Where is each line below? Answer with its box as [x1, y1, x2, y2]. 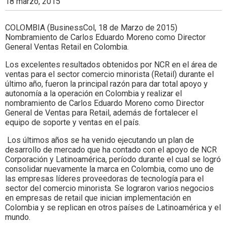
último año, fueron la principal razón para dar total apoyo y [5, 79, 208, 89]
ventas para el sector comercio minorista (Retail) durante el [5, 69, 214, 79]
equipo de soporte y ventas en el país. [5, 117, 140, 127]
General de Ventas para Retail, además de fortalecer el [5, 107, 198, 118]
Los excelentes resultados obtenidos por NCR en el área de [5, 59, 217, 69]
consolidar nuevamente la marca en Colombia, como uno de [5, 164, 214, 174]
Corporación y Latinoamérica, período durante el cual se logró [5, 154, 221, 164]
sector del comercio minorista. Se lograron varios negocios [5, 183, 214, 193]
